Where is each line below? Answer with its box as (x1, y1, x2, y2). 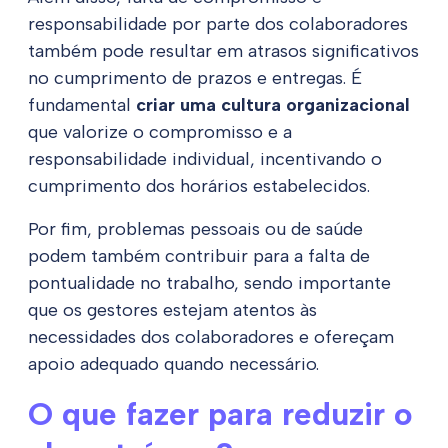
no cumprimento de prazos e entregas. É (28, 67, 362, 90)
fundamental (28, 94, 136, 117)
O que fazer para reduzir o (28, 395, 413, 434)
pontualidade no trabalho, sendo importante (28, 272, 391, 295)
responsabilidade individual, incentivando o (28, 148, 382, 171)
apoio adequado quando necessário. (28, 353, 319, 376)
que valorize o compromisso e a (28, 121, 292, 144)
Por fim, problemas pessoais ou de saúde (28, 218, 363, 241)
